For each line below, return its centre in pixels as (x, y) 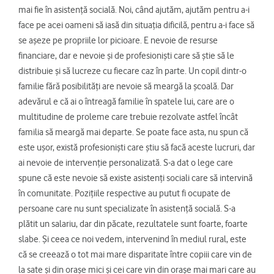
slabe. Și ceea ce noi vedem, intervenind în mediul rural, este (132, 239)
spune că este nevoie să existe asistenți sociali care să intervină (135, 178)
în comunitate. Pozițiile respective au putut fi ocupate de (124, 194)
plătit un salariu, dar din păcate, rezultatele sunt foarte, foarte (133, 224)
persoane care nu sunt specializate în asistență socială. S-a (127, 209)
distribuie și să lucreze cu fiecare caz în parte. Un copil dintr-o (132, 71)
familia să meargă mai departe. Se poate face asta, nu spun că (133, 132)
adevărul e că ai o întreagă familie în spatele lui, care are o (126, 102)
